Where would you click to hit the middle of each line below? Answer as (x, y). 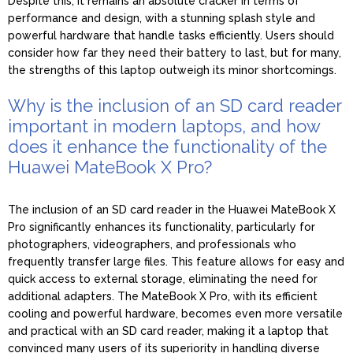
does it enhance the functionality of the (167, 146)
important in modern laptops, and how (164, 126)
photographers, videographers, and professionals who (152, 244)
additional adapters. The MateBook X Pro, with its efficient (163, 296)
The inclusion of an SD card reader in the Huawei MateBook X (172, 209)
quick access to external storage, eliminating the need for (163, 279)
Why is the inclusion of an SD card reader (175, 105)
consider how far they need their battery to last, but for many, (175, 52)
